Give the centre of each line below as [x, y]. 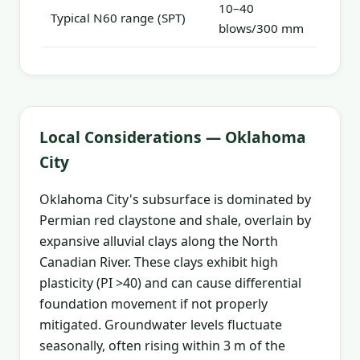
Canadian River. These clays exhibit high [159, 262]
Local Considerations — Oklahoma [173, 137]
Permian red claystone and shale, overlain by [175, 220]
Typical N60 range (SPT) [118, 17]
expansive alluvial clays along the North [159, 241]
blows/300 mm [261, 28]
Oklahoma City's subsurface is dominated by [175, 199]
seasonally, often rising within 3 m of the [162, 345]
